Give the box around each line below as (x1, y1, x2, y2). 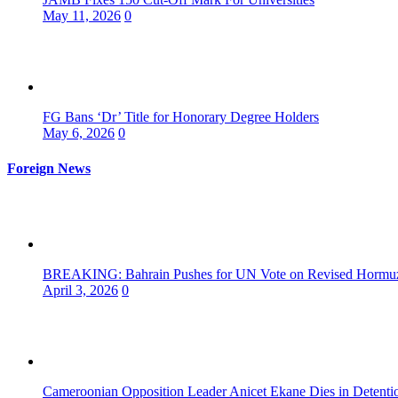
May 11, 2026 (43, 8, 121, 24)
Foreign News (7, 160, 91, 176)
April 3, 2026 (43, 282, 118, 298)
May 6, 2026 (43, 125, 115, 141)
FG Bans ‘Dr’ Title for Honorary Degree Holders (43, 109, 319, 125)
